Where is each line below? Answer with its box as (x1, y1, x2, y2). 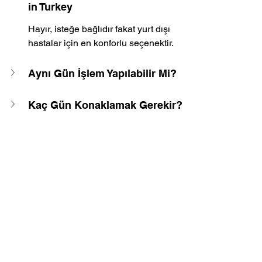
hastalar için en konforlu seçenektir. (28, 37, 174, 49)
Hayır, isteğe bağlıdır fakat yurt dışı (28, 23, 173, 35)
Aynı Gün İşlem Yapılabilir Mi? (28, 67, 177, 80)
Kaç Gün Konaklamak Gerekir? (28, 99, 182, 111)
